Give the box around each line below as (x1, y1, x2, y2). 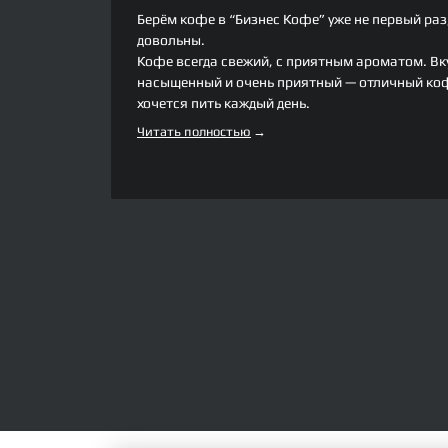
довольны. (137, 31, 205, 48)
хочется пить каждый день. (137, 94, 310, 111)
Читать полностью (137, 123, 251, 139)
